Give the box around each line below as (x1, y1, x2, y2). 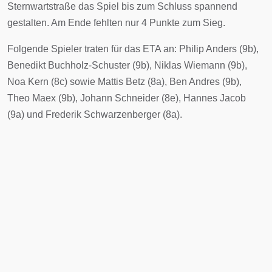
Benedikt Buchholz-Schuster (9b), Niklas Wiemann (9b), (7, 59, 247, 70)
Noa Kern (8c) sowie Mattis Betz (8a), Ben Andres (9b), (7, 76, 242, 87)
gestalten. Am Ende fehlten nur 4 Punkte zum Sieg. (7, 17, 225, 28)
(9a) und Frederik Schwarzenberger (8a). (7, 109, 182, 120)
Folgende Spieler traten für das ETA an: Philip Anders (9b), (7, 43, 259, 54)
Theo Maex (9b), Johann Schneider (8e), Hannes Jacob (7, 92, 246, 103)
